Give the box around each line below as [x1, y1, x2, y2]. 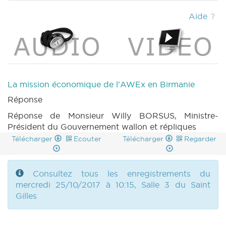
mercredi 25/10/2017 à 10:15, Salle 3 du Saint [16, 180, 210, 190]
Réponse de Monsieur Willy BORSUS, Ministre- [8, 110, 218, 121]
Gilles [16, 191, 37, 201]
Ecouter [73, 134, 101, 144]
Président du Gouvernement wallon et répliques [8, 122, 196, 132]
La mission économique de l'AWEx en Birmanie [8, 79, 195, 90]
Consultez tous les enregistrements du [33, 168, 210, 179]
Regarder [184, 134, 217, 144]
